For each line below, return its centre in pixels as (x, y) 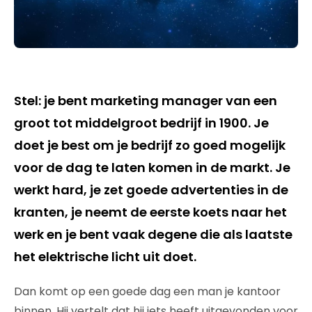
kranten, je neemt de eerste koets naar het (150, 212)
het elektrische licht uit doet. (105, 256)
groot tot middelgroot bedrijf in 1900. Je (141, 123)
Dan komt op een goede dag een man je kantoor (147, 291)
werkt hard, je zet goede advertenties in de (151, 189)
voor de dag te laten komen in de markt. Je (152, 167)
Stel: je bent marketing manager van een (146, 100)
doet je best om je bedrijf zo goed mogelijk (150, 145)
